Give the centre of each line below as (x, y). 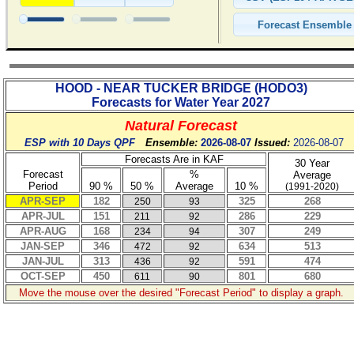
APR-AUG (43, 231)
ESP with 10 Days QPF (83, 143)
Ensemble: (169, 143)
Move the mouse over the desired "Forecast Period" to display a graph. (181, 293)
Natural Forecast (181, 125)
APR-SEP (43, 201)
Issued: (273, 143)
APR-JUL (43, 216)
